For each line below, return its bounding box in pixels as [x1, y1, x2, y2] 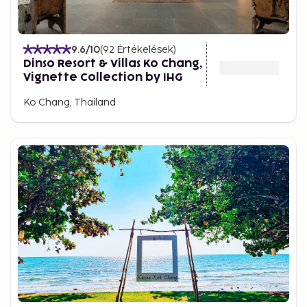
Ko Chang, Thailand [23, 96, 116, 108]
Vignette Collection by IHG [23, 71, 182, 83]
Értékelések [116, 43, 173, 56]
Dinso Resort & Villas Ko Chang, [23, 58, 202, 69]
